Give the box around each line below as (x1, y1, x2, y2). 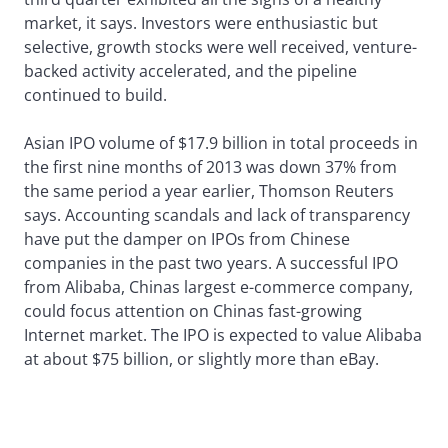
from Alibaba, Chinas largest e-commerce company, (24, 276, 413, 299)
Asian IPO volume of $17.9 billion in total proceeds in (24, 132, 418, 155)
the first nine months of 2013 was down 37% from (24, 156, 397, 179)
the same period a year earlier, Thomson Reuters (24, 180, 394, 203)
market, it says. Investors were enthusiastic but (24, 12, 378, 35)
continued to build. (24, 84, 167, 107)
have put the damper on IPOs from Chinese (24, 228, 350, 251)
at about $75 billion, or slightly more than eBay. (24, 348, 379, 371)
